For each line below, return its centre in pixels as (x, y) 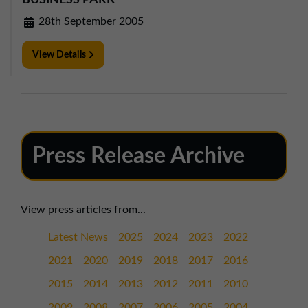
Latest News (78, 237)
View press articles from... (83, 210)
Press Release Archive (139, 156)
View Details (60, 55)
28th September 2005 (90, 21)
